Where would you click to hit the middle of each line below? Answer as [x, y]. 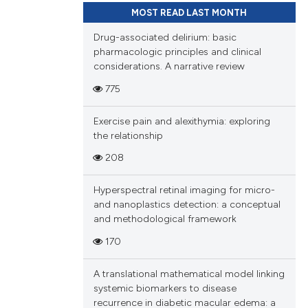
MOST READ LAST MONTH [189, 13]
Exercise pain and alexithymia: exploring [181, 121]
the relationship [128, 135]
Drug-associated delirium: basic [165, 38]
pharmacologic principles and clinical [177, 52]
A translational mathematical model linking [189, 274]
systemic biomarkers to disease [165, 288]
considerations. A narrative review [169, 67]
